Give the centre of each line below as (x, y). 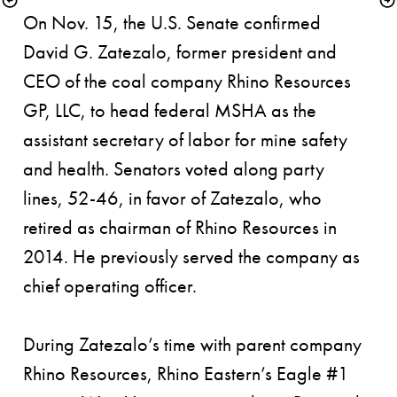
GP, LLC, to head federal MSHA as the (170, 110)
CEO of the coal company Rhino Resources (187, 81)
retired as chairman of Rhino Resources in (180, 227)
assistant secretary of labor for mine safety (185, 140)
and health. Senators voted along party (174, 169)
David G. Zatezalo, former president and (180, 52)
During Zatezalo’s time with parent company (192, 344)
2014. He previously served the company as (191, 257)
